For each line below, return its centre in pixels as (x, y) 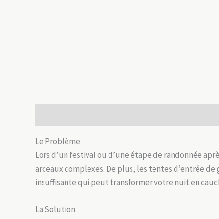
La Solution (55, 209)
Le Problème (58, 142)
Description (56, 115)
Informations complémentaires (141, 115)
